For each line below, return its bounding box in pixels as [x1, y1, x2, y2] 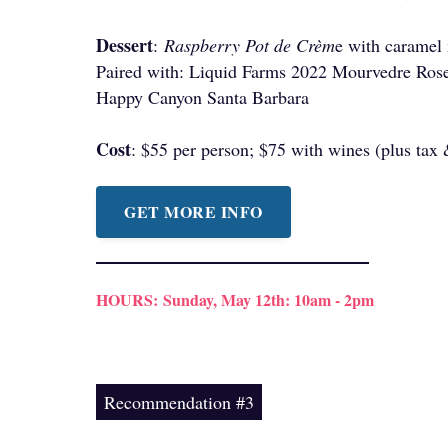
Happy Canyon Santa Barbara [96, 85, 315, 109]
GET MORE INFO [124, 200, 263, 223]
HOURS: [96, 288, 158, 311]
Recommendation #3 [104, 390, 254, 414]
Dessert [96, 32, 153, 58]
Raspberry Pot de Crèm [164, 33, 335, 57]
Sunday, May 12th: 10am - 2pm [163, 288, 374, 311]
